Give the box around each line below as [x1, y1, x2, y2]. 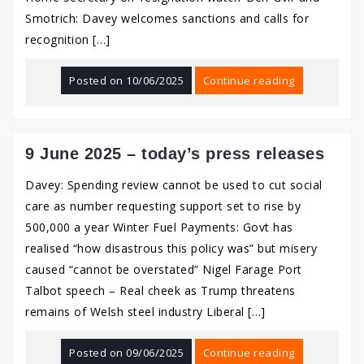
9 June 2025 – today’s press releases [25, 145, 324, 162]
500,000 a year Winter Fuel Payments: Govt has [25, 219, 293, 235]
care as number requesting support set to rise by [25, 198, 301, 214]
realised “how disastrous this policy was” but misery [25, 240, 317, 256]
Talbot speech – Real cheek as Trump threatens [25, 283, 296, 298]
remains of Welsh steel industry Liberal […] [25, 304, 266, 319]
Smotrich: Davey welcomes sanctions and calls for [25, 11, 309, 26]
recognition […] [25, 32, 110, 47]
